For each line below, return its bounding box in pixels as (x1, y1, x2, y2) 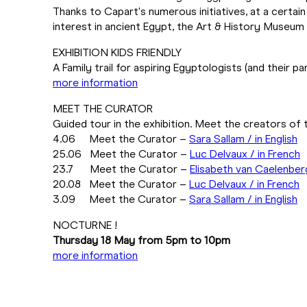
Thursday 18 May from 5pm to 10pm (53, 234, 230, 247)
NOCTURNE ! (53, 219, 117, 232)
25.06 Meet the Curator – (53, 147, 190, 160)
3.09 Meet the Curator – (53, 193, 189, 206)
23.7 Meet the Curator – (53, 162, 190, 175)
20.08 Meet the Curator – (53, 177, 189, 191)
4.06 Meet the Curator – (53, 132, 189, 145)
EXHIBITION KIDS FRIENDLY (53, 46, 182, 59)
